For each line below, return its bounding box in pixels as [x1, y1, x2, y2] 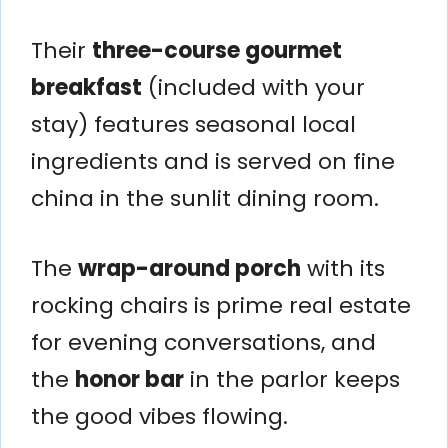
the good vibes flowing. [31, 400, 288, 432]
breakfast [31, 71, 142, 103]
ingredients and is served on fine [31, 145, 395, 177]
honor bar [75, 363, 184, 395]
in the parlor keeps [184, 363, 400, 395]
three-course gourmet [92, 34, 342, 66]
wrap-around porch [78, 252, 301, 284]
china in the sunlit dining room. [31, 182, 379, 214]
